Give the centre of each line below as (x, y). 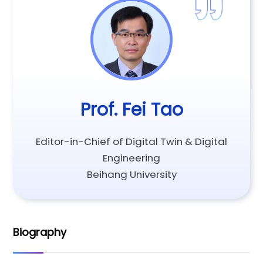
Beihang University (131, 175)
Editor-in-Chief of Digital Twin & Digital (131, 142)
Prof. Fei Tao (131, 109)
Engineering (131, 158)
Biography (40, 232)
